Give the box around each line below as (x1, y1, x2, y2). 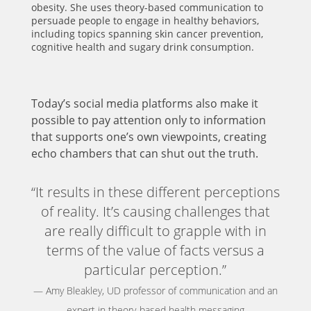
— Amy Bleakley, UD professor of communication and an (33, 284, 278, 298)
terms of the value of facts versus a (46, 241, 264, 260)
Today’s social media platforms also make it (31, 96, 258, 112)
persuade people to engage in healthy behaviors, (31, 14, 259, 28)
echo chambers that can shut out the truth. (31, 146, 258, 162)
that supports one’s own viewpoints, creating (31, 129, 267, 145)
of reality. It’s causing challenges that (40, 202, 270, 221)
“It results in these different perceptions (31, 183, 280, 202)
